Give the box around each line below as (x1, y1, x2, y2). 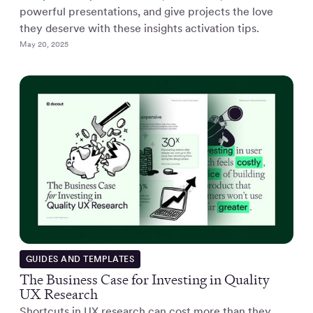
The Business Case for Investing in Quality (20, 270, 270, 289)
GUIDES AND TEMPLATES (25, 254, 135, 264)
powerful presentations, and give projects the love (20, 4, 273, 18)
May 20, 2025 (20, 38, 68, 49)
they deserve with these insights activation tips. (20, 21, 259, 35)
